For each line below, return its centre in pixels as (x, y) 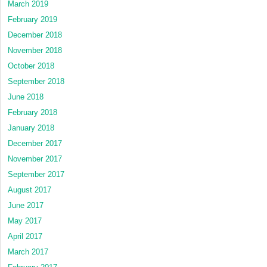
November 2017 (35, 159)
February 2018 (32, 113)
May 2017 (25, 221)
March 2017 (28, 252)
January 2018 (31, 128)
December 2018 (35, 35)
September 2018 (36, 82)
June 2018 (26, 97)
